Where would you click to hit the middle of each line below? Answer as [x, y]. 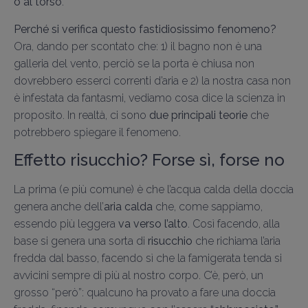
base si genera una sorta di [81, 241]
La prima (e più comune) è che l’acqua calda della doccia [154, 190]
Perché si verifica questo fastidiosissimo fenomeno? [145, 29]
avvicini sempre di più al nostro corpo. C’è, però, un [139, 276]
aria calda [128, 207]
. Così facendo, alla [234, 224]
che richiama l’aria [236, 241]
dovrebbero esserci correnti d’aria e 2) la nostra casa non [152, 80]
